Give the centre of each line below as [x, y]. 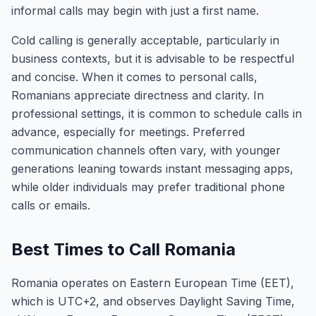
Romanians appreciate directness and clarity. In [138, 95]
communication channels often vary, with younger [146, 150]
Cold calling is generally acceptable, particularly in [145, 40]
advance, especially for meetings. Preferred [128, 132]
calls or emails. [51, 205]
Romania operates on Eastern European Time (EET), [153, 283]
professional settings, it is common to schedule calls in [157, 114]
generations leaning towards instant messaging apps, [152, 169]
